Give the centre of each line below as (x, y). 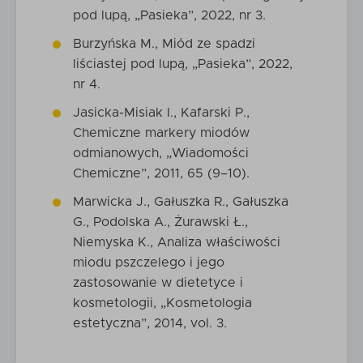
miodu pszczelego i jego (149, 263)
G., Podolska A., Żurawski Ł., (160, 222)
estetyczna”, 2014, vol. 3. (150, 323)
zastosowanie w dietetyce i (158, 283)
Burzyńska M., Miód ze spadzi (164, 44)
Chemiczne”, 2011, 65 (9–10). (161, 173)
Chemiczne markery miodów (161, 133)
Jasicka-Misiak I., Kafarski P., (161, 113)
